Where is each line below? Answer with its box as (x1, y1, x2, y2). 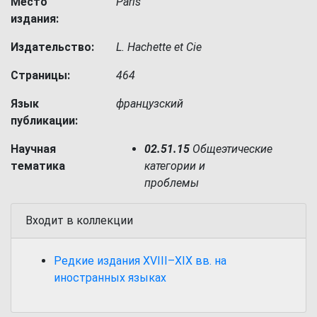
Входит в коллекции (25, 214, 133, 227)
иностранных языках (54, 271, 166, 284)
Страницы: (11, 69, 70, 82)
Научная (11, 142, 56, 156)
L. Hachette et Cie (116, 40, 202, 54)
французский (116, 97, 184, 110)
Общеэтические (190, 142, 273, 156)
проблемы (144, 176, 200, 190)
